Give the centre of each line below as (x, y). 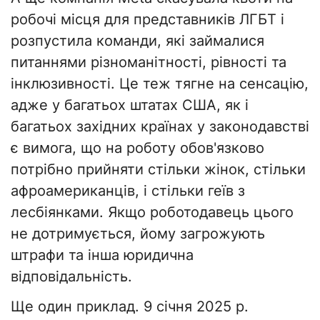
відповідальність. (71, 277)
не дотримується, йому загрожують (138, 234)
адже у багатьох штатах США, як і (130, 105)
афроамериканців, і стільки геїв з (128, 191)
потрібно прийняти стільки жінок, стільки (158, 170)
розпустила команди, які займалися (137, 41)
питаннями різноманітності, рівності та (149, 62)
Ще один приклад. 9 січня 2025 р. (130, 307)
